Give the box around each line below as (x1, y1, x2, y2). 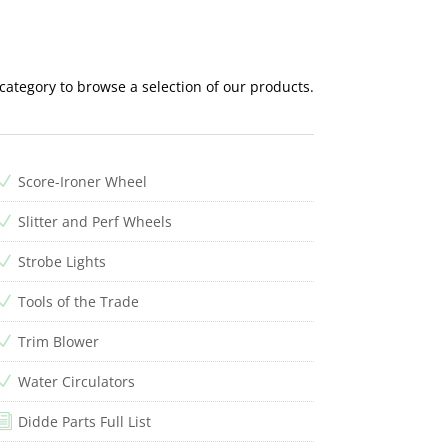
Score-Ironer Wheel (17, 171, 147, 191)
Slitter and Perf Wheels (17, 211, 172, 231)
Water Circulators (17, 371, 135, 391)
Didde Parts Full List (17, 411, 151, 431)
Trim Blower (17, 331, 99, 351)
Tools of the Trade (17, 291, 139, 311)
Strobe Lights (17, 251, 106, 271)
